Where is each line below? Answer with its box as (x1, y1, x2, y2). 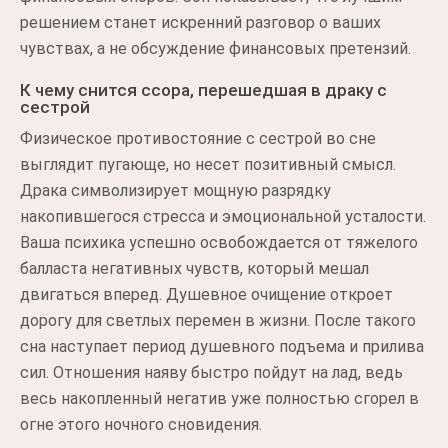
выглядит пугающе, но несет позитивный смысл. (20, 155, 396, 174)
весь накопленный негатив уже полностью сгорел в (20, 389, 419, 408)
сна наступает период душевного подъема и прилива (20, 337, 424, 356)
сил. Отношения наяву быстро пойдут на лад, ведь (20, 363, 403, 382)
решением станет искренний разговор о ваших (20, 13, 381, 32)
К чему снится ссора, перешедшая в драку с (20, 80, 387, 100)
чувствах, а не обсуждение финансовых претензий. (20, 39, 411, 58)
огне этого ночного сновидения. (20, 415, 262, 434)
